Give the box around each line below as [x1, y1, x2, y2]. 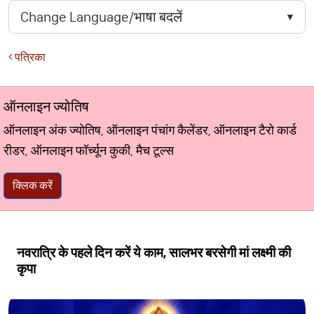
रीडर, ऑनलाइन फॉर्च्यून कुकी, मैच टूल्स [4, 143, 174, 158]
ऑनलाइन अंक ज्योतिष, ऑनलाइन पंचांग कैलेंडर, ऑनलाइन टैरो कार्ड [4, 123, 296, 138]
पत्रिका [13, 50, 46, 64]
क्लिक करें [13, 179, 53, 192]
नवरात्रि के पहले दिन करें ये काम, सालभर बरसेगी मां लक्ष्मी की [17, 245, 291, 261]
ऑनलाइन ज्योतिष [4, 98, 89, 115]
